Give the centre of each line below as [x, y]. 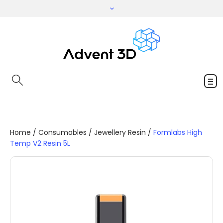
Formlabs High [178, 133]
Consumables [62, 133]
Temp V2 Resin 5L [40, 144]
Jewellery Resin [120, 133]
